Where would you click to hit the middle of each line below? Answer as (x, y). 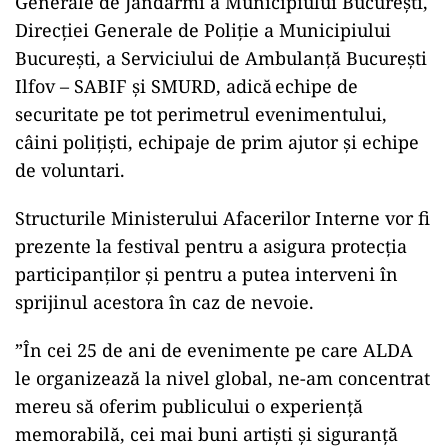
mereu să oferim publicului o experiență (189, 406)
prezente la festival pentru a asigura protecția (211, 246)
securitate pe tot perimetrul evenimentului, (201, 114)
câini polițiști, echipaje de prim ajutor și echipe (217, 142)
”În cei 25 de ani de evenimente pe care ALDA (214, 350)
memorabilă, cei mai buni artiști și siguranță (206, 434)
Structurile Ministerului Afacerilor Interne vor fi (222, 218)
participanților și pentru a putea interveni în (206, 274)
